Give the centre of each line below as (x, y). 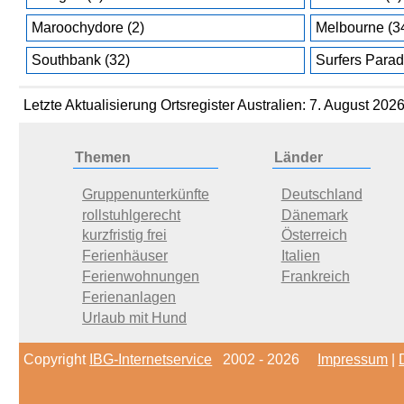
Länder (298, 157)
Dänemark (314, 215)
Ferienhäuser (125, 256)
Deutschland (321, 194)
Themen (103, 157)
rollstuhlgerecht (132, 215)
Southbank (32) (81, 60)
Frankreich (315, 276)
